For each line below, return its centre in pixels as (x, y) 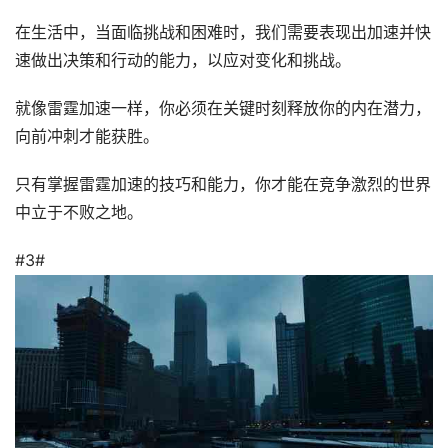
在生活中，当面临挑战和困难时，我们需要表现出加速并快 (223, 32)
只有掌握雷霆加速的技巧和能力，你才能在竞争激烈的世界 (223, 184)
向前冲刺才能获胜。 (87, 136)
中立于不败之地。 (79, 212)
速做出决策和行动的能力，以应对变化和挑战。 (183, 60)
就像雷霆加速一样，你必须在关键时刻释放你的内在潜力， (223, 108)
